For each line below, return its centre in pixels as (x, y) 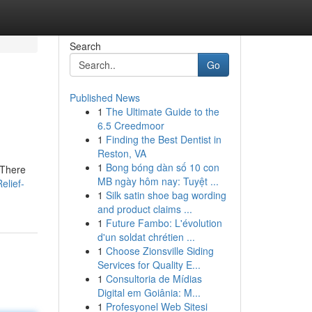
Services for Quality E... (149, 265)
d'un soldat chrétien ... (146, 237)
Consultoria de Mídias (154, 279)
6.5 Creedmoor (131, 125)
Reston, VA (122, 153)
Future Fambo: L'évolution (164, 223)
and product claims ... (145, 209)
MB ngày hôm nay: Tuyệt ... (158, 181)
